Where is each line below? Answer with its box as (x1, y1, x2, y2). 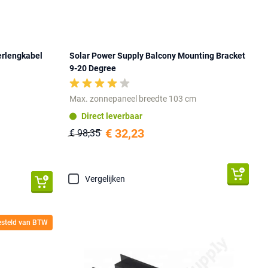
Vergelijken (85, 174, 126, 184)
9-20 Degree (69, 63, 117, 74)
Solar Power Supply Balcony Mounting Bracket (69, 51, 246, 61)
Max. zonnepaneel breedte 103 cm (69, 94, 197, 104)
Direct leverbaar (81, 111, 143, 121)
